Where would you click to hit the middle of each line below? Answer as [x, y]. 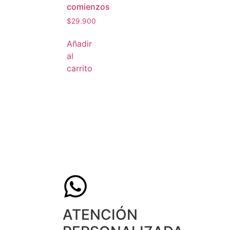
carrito [80, 69]
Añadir [79, 44]
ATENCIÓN [100, 215]
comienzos [88, 6]
